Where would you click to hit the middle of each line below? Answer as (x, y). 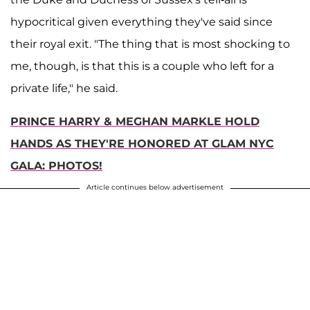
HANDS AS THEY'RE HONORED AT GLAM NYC (142, 143)
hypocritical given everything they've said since (142, 21)
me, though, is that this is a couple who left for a (142, 66)
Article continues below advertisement (155, 187)
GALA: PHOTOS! (56, 165)
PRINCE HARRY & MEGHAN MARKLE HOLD (135, 121)
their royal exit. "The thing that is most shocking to (150, 44)
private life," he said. (64, 88)
